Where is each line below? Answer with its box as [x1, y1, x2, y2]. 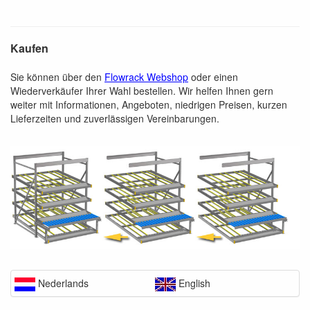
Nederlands [35, 275, 89, 290]
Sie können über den [10, 70, 104, 84]
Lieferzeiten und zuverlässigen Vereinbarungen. [10, 111, 219, 126]
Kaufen [10, 40, 48, 57]
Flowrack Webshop [104, 70, 188, 84]
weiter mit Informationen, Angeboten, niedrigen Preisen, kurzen [10, 98, 287, 112]
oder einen [188, 70, 238, 84]
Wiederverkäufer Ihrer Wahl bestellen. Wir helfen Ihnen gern [10, 84, 273, 98]
